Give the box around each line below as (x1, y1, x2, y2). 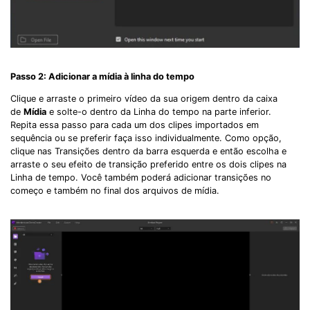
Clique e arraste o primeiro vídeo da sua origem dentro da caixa (10, 93, 277, 104)
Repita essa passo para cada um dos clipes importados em (10, 120, 259, 131)
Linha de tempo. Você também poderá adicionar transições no (10, 172, 271, 183)
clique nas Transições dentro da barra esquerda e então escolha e (10, 146, 286, 157)
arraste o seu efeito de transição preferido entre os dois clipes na (10, 159, 286, 170)
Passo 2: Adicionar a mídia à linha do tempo (10, 71, 194, 82)
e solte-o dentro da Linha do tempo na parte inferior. (49, 107, 271, 118)
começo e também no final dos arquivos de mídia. (10, 185, 219, 197)
